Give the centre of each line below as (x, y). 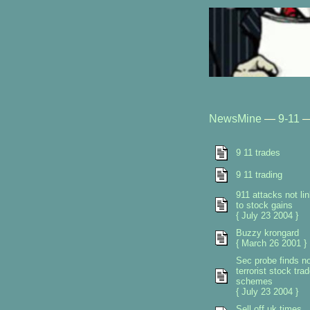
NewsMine (235, 119)
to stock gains (264, 205)
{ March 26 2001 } (271, 243)
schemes (254, 281)
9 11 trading (259, 175)
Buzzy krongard (267, 233)
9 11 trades (258, 153)
